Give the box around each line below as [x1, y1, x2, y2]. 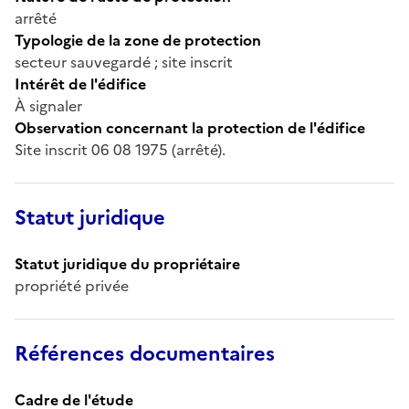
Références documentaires [15, 338, 275, 369]
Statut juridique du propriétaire [15, 252, 240, 275]
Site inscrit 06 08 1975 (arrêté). [15, 138, 225, 161]
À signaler [15, 94, 82, 117]
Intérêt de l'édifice [15, 72, 146, 95]
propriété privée [15, 274, 129, 297]
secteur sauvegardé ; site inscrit [15, 50, 233, 73]
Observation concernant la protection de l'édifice [15, 116, 365, 139]
